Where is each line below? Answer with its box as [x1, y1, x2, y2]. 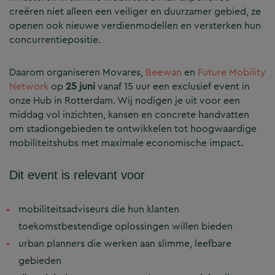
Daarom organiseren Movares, [9, 65, 145, 80]
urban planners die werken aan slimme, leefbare [18, 236, 231, 251]
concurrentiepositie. [9, 33, 101, 47]
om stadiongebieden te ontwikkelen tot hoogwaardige [9, 122, 257, 136]
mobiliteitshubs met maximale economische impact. [9, 136, 243, 150]
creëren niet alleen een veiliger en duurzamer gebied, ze [9, 4, 261, 19]
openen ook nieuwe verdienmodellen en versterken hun [9, 18, 261, 33]
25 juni [66, 79, 95, 94]
